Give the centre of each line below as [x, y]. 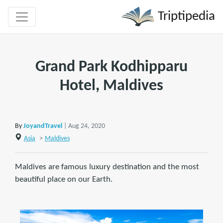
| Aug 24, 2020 [84, 126]
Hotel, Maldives [111, 86]
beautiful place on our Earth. [64, 179]
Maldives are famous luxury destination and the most [107, 167]
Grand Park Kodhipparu [111, 67]
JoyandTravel [43, 126]
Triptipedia [185, 16]
